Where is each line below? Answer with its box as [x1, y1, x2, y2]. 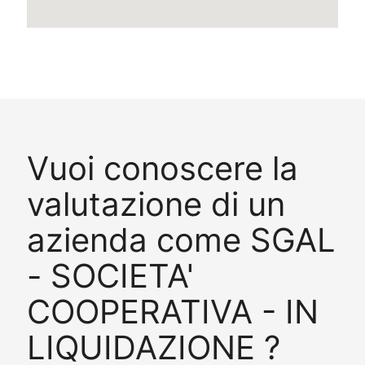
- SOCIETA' [26, 255, 194, 296]
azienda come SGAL [26, 219, 336, 260]
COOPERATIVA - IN [26, 291, 319, 332]
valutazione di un [26, 183, 285, 224]
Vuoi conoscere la [26, 147, 298, 188]
